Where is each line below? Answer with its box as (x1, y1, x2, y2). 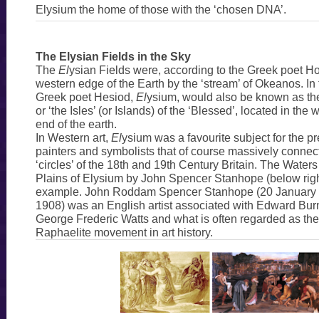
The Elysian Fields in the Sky (35, 50, 191, 63)
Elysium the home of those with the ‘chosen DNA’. (35, 3, 286, 16)
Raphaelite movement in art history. (35, 226, 213, 239)
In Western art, (35, 131, 111, 144)
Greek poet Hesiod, (35, 90, 136, 103)
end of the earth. (35, 117, 117, 130)
